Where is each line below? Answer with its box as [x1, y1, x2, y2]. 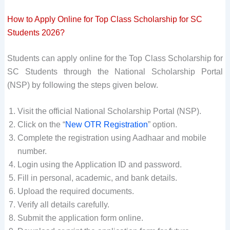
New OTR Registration [65, 120, 148, 129]
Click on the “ [17, 120, 65, 129]
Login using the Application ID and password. [17, 160, 182, 169]
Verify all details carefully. [17, 200, 109, 209]
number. [17, 147, 47, 156]
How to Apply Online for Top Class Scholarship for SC [7, 14, 202, 24]
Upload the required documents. [17, 187, 134, 196]
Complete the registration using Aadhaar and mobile [17, 133, 206, 143]
